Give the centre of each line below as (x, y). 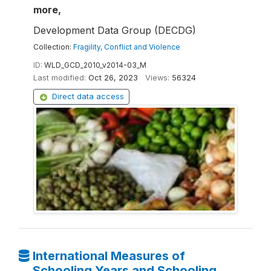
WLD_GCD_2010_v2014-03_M (95, 65)
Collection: (53, 47)
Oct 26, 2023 (113, 78)
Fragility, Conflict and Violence (127, 47)
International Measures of (109, 256)
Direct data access (88, 96)
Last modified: (60, 78)
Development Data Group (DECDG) (115, 30)
